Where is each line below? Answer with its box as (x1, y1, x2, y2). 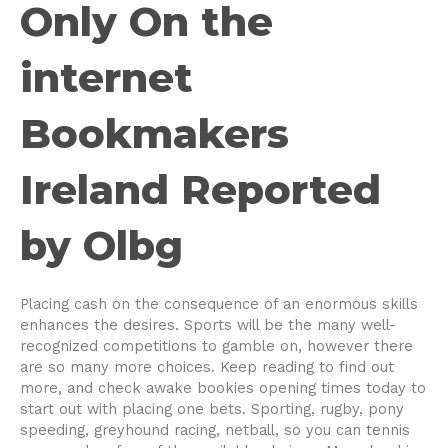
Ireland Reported (20, 165, 381, 215)
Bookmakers (20, 109, 289, 159)
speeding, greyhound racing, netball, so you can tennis (20, 421, 410, 440)
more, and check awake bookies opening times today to (20, 379, 426, 398)
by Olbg (20, 221, 183, 271)
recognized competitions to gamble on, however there (20, 337, 413, 356)
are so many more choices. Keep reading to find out (20, 358, 394, 377)
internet (20, 53, 193, 103)
